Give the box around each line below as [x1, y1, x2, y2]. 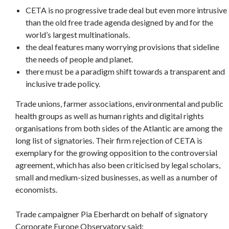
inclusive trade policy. [26, 79, 100, 89]
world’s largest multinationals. [26, 30, 130, 40]
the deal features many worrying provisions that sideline [26, 42, 219, 52]
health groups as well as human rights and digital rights [15, 111, 204, 121]
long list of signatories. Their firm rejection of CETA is [15, 135, 202, 146]
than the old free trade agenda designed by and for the [26, 17, 213, 28]
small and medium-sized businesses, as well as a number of [15, 172, 218, 182]
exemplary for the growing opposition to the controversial [15, 148, 217, 158]
